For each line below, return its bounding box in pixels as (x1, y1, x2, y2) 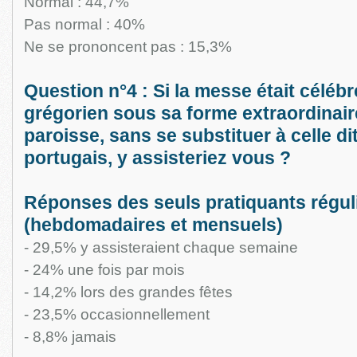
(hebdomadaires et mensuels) (23, 215, 283, 235)
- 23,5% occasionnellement (23, 306, 210, 323)
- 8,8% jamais (23, 328, 116, 345)
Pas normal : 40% (23, 16, 145, 33)
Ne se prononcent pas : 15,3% (23, 38, 232, 55)
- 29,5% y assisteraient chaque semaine (23, 239, 298, 256)
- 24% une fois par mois (23, 261, 185, 278)
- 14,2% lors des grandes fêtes (23, 284, 233, 300)
